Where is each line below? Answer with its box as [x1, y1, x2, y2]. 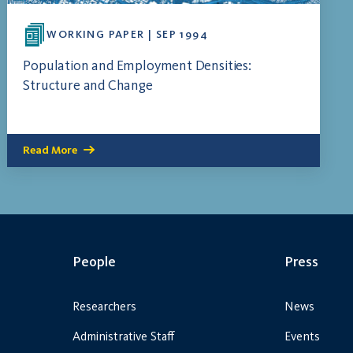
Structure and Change [23, 76, 153, 95]
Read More [23, 143, 78, 158]
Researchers [72, 299, 136, 314]
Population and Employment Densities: [23, 57, 251, 75]
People [72, 253, 116, 271]
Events [284, 329, 320, 344]
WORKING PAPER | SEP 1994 [46, 28, 208, 42]
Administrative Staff [72, 329, 174, 344]
